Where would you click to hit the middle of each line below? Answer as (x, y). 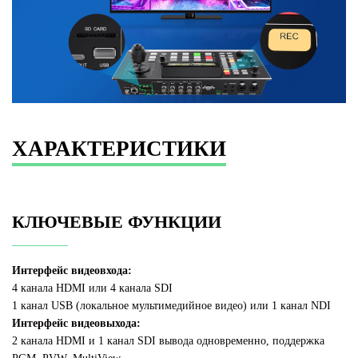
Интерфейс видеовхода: (72, 270)
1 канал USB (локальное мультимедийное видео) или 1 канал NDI (171, 305)
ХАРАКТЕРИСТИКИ (119, 148)
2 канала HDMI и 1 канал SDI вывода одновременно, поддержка (168, 340)
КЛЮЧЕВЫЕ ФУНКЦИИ (117, 221)
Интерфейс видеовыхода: (76, 323)
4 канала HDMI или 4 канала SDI (92, 288)
